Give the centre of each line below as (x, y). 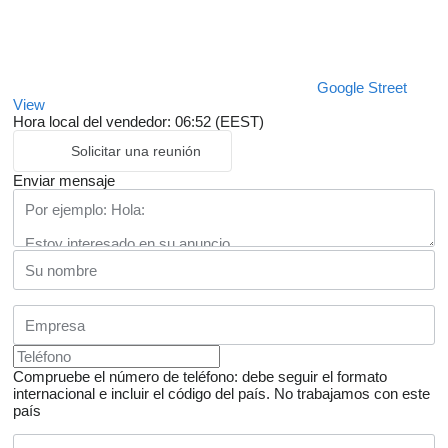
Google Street (362, 88)
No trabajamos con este (352, 394)
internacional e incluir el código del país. (141, 394)
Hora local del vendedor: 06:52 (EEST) (138, 122)
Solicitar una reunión (136, 151)
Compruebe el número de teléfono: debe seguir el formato (200, 377)
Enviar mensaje (64, 181)
